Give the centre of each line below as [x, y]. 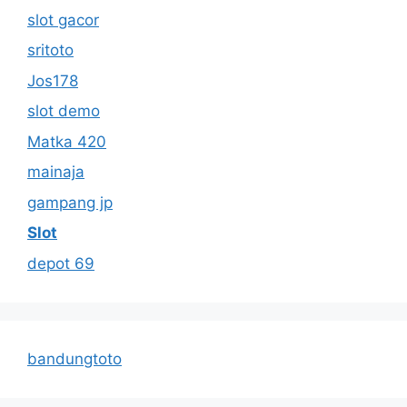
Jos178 [53, 80]
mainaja [56, 172]
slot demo [64, 111]
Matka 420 [67, 141]
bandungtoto [74, 358]
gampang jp [70, 202]
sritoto [50, 50]
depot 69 [61, 263]
